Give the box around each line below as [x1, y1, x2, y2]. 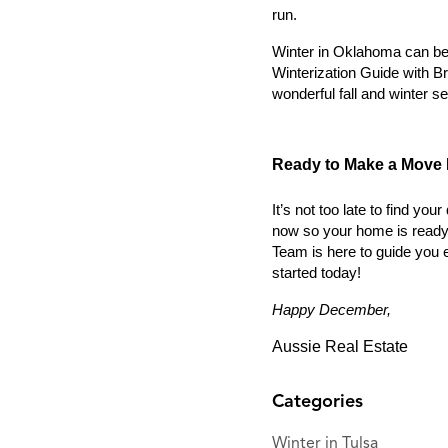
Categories [272, 390, 363, 412]
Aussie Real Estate [272, 338, 408, 355]
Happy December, [272, 302, 391, 318]
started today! [272, 265, 361, 281]
